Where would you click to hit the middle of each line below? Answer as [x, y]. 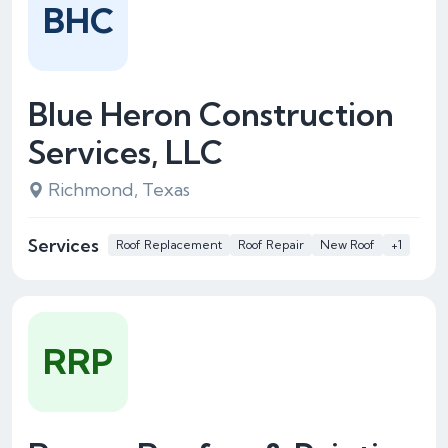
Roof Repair [271, 244]
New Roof [347, 244]
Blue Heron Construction [211, 114]
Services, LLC [125, 152]
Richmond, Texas [119, 189]
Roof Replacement [169, 244]
